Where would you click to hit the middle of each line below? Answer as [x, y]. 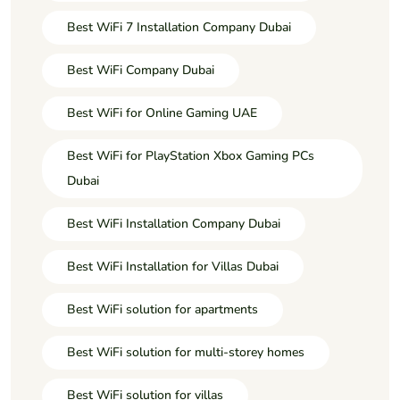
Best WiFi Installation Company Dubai [174, 223]
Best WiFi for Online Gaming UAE [162, 112]
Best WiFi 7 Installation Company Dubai [179, 27]
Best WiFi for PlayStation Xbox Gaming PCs [191, 155]
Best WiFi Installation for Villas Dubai [173, 266]
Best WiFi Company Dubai [141, 70]
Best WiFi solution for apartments [162, 309]
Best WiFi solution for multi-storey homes [186, 352]
